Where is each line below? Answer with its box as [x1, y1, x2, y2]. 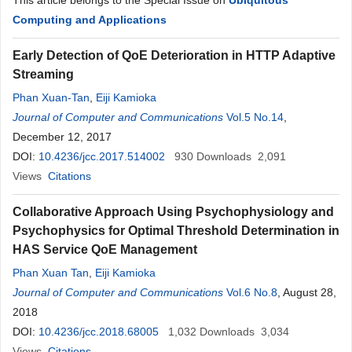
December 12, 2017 [13, 130, 112, 143]
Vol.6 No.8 [226, 286, 277, 299]
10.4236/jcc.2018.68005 [38, 325, 159, 338]
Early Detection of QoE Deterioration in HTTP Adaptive [13, 49, 335, 62]
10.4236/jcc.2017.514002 [38, 150, 165, 163]
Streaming [13, 68, 74, 81]
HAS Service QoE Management [13, 243, 197, 256]
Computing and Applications [13, 13, 167, 26]
